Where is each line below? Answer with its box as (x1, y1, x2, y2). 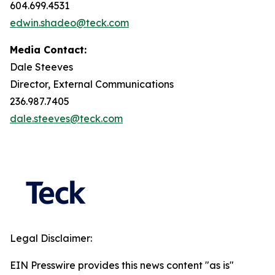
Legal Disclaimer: (10, 232, 92, 244)
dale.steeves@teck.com (10, 112, 123, 125)
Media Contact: (10, 44, 87, 56)
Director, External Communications (10, 78, 174, 90)
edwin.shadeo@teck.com (10, 17, 129, 29)
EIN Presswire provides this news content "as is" (10, 259, 234, 271)
